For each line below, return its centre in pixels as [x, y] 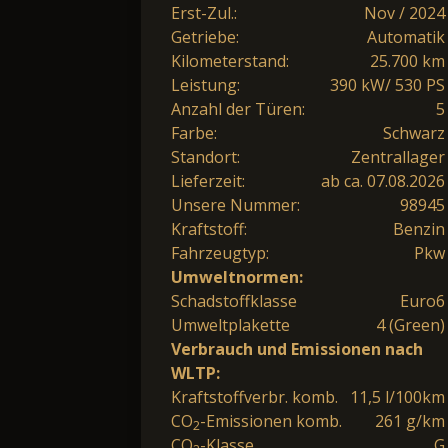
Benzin [419, 229]
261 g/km [410, 421]
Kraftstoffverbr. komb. [254, 397]
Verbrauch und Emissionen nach [297, 349]
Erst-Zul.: [204, 13]
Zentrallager [398, 157]
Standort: [205, 157]
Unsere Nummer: [235, 205]
